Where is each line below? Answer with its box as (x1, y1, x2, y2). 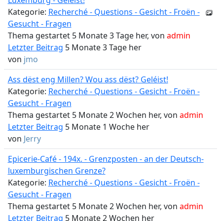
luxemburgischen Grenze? (7, 165, 106, 176)
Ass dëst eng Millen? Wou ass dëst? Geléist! (7, 74, 168, 85)
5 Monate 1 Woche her (63, 121, 149, 132)
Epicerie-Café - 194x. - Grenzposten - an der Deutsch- (7, 153, 204, 164)
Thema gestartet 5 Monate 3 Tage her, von (7, 30, 167, 41)
